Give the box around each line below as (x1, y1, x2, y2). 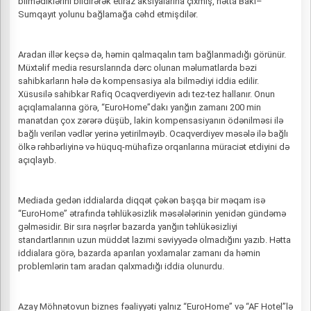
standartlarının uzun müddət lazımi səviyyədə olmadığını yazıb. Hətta (18, 235, 291, 245)
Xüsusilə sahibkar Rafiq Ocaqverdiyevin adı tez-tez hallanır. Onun (18, 89, 275, 99)
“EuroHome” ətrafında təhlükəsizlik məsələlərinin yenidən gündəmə (18, 208, 286, 219)
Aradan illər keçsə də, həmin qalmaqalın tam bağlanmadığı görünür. (18, 49, 286, 60)
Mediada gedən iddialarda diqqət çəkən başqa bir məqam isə (18, 195, 265, 205)
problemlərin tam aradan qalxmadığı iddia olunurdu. (18, 261, 224, 271)
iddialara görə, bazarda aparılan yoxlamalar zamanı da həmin (18, 248, 260, 258)
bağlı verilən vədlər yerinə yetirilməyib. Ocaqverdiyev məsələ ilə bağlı (18, 128, 288, 139)
